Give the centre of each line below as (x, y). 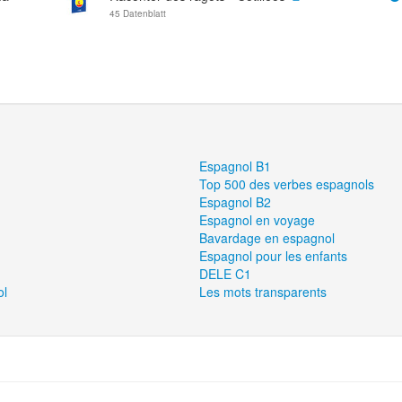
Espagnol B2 (236, 202)
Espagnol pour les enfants (274, 256)
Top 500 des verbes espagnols (287, 184)
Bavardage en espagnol (267, 238)
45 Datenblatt (138, 13)
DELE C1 (226, 274)
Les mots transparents (263, 292)
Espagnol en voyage (258, 220)
